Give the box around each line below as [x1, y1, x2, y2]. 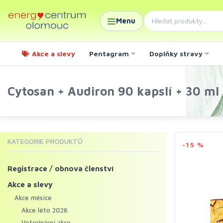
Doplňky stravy [149, 49, 203, 58]
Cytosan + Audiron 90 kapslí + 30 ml [7, 84, 219, 98]
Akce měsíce [14, 194, 52, 202]
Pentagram [89, 49, 129, 58]
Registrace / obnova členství [7, 164, 114, 173]
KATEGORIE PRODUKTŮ [7, 137, 83, 145]
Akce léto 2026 [21, 206, 68, 214]
